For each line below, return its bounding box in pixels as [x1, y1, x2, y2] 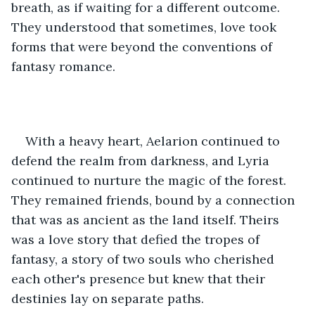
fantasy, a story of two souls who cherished [11, 250, 278, 267]
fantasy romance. [11, 58, 115, 75]
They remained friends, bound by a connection [11, 191, 298, 208]
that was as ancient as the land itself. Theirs [11, 211, 283, 228]
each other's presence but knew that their [11, 270, 269, 287]
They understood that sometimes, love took [11, 18, 280, 35]
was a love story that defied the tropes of [11, 231, 263, 247]
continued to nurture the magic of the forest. [11, 172, 290, 188]
